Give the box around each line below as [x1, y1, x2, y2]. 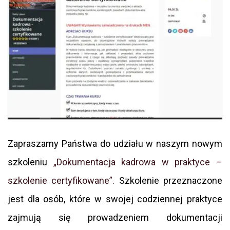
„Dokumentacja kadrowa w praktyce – [53, 157, 223, 168]
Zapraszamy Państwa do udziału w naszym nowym [8, 138, 222, 149]
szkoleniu [8, 157, 53, 168]
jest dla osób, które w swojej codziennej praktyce [8, 194, 222, 205]
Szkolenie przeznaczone [114, 175, 223, 186]
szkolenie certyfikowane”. [8, 175, 115, 186]
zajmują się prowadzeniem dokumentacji [8, 212, 222, 223]
